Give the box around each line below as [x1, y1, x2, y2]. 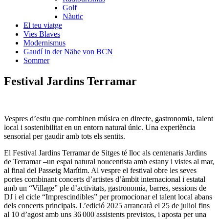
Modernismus [23, 39, 66, 47]
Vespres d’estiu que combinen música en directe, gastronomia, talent [4, 114, 213, 123]
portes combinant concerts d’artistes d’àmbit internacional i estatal [4, 175, 205, 183]
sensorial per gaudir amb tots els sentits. [4, 131, 125, 140]
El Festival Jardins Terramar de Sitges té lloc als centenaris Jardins [4, 148, 207, 157]
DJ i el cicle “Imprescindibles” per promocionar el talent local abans [4, 192, 212, 201]
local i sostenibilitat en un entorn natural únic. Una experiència [4, 123, 196, 131]
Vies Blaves [23, 30, 60, 38]
